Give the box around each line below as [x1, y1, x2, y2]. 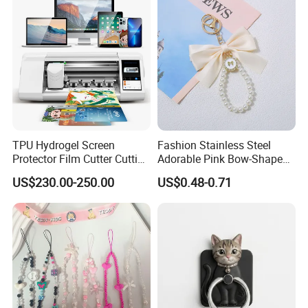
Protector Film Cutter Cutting [12, 151, 151, 167]
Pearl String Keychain [157, 165, 261, 181]
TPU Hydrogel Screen [12, 137, 115, 153]
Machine [12, 165, 55, 181]
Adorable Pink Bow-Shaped [157, 151, 289, 167]
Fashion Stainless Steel [157, 137, 271, 153]
